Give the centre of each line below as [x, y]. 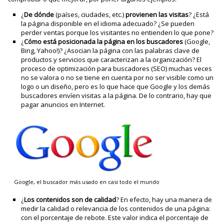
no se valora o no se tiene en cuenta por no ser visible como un [117, 77]
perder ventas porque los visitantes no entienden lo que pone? [117, 32]
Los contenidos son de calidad [70, 200]
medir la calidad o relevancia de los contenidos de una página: [116, 209]
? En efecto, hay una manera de [164, 200]
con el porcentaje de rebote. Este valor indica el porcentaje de [115, 218]
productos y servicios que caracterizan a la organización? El [111, 59]
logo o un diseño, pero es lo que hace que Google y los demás [116, 86]
